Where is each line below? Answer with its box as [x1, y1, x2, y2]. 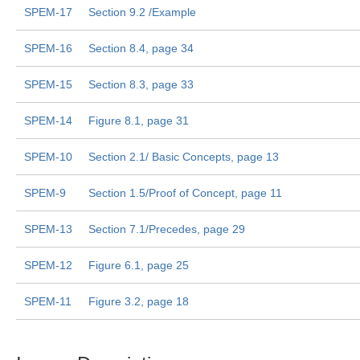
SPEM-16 [24, 42, 72, 55]
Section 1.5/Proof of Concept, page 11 [88, 186, 282, 199]
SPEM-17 [24, 6, 72, 18]
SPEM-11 [24, 295, 72, 308]
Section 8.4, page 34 [88, 42, 194, 55]
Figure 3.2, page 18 [88, 295, 189, 308]
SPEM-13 [24, 223, 72, 235]
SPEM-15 [24, 78, 72, 91]
